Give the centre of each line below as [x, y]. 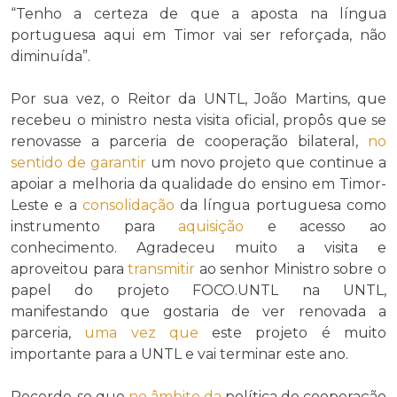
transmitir [162, 269]
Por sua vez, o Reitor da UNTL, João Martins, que [198, 98]
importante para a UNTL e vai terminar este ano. [179, 354]
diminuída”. [51, 56]
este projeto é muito [292, 332]
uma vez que [141, 332]
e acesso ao [315, 226]
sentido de [48, 162]
